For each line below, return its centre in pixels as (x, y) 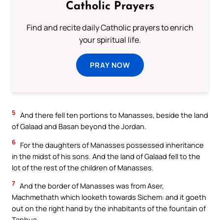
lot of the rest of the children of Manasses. (83, 167)
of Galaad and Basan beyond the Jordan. (79, 126)
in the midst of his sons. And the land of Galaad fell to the (106, 156)
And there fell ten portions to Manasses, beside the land (113, 115)
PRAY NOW (110, 65)
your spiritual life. (110, 40)
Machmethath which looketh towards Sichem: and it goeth (109, 197)
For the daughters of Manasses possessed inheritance (111, 145)
